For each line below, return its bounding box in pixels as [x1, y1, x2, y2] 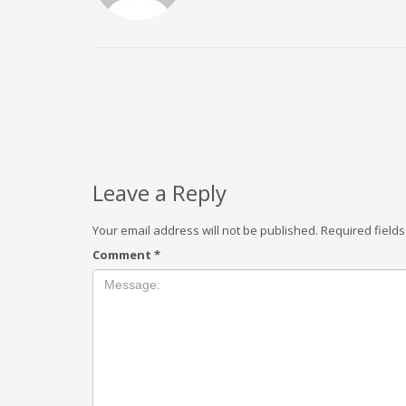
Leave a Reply [92, 178, 227, 208]
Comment [92, 246, 154, 263]
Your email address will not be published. [92, 222, 318, 238]
